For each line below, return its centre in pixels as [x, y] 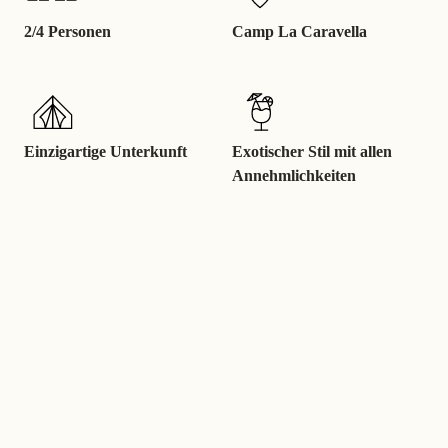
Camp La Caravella [299, 31]
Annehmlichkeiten [294, 175]
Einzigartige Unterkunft [105, 151]
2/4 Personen [67, 31]
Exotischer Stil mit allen [312, 151]
